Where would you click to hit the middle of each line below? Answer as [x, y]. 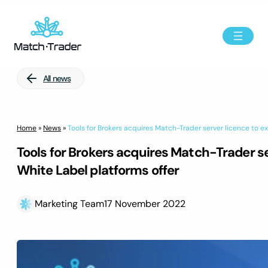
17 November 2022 [145, 204]
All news [57, 78]
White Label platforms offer [98, 170]
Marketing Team [69, 204]
